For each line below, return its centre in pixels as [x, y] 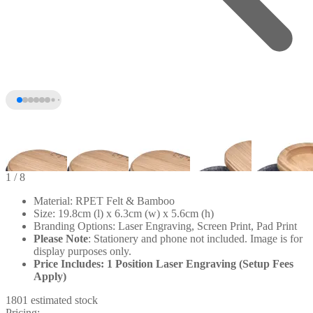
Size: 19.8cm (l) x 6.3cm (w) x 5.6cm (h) [124, 213]
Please [48, 238]
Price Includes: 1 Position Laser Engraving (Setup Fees [163, 263]
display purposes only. [82, 251]
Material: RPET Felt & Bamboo [104, 201]
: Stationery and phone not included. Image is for [195, 238]
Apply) [50, 276]
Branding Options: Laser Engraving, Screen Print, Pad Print [165, 226]
